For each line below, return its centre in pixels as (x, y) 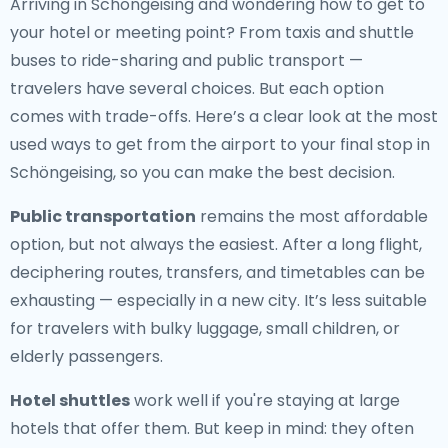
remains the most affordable (312, 216)
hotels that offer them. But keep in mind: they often (212, 428)
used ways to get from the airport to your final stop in (220, 144)
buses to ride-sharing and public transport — (186, 60)
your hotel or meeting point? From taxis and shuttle (212, 32)
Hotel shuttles (70, 400)
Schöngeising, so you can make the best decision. (202, 172)
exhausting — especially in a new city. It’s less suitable (218, 300)
